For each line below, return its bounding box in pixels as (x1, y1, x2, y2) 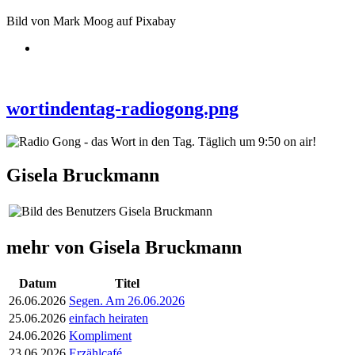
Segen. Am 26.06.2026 (69, 294, 185, 308)
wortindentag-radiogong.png (6, 97, 239, 119)
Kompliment (69, 329, 132, 343)
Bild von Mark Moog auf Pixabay (6, 13, 176, 28)
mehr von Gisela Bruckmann (6, 237, 242, 258)
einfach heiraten (69, 311, 148, 326)
